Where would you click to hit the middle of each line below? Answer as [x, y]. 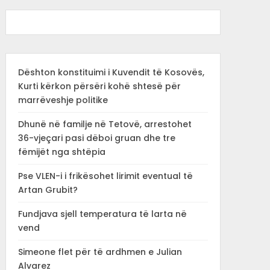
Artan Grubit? [48, 190]
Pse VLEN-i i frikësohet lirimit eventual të [105, 176]
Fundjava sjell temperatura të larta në [102, 214]
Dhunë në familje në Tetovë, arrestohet [105, 124]
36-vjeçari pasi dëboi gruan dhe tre [96, 138]
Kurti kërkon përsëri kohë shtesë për [99, 86]
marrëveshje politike [63, 100]
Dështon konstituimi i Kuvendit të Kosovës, [111, 72]
